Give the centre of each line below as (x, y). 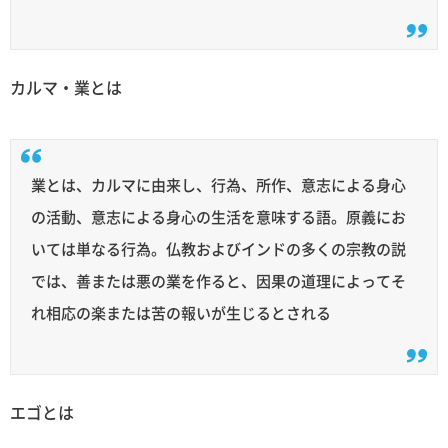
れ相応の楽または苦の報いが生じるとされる (181, 312)
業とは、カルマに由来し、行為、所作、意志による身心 (218, 184)
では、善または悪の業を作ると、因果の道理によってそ (218, 280)
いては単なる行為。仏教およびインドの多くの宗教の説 (218, 248)
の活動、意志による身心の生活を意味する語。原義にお (218, 216)
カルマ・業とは (66, 87)
